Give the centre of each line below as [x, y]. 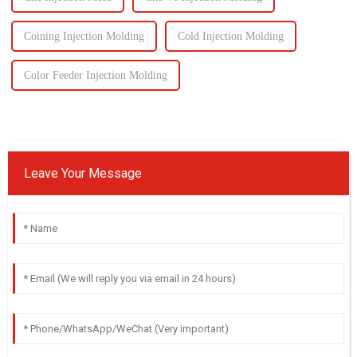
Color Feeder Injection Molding [95, 75]
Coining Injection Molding [84, 36]
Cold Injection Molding [230, 36]
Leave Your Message [82, 173]
